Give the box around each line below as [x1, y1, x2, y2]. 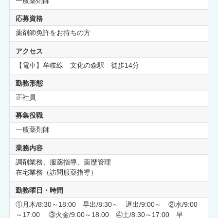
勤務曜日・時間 [15, 186, 63, 195]
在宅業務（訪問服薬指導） [15, 168, 97, 176]
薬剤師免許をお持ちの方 [15, 29, 91, 37]
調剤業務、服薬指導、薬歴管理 [15, 158, 111, 166]
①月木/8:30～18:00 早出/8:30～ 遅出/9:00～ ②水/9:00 [15, 200, 198, 209]
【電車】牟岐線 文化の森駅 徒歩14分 [15, 61, 139, 69]
